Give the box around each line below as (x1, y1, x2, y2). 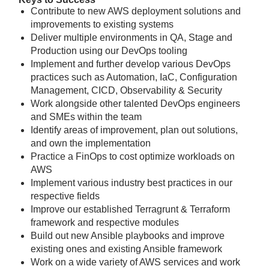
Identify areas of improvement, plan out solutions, (31, 125, 238, 136)
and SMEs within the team (31, 112, 142, 122)
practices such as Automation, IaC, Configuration (31, 72, 237, 83)
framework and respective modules (31, 217, 179, 228)
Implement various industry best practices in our (31, 178, 232, 189)
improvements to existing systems (31, 19, 174, 30)
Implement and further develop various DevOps (31, 59, 231, 70)
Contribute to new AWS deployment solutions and (31, 6, 241, 17)
